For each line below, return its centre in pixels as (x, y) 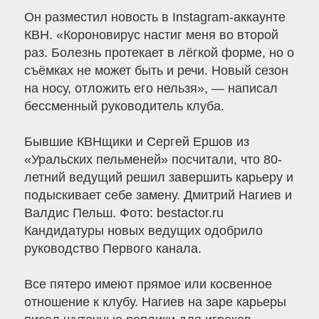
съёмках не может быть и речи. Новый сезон (156, 71)
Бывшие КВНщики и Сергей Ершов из (136, 142)
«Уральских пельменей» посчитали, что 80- (153, 160)
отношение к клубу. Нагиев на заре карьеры (155, 302)
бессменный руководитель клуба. (124, 106)
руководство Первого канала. (113, 249)
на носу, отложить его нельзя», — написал (151, 89)
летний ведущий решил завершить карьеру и (158, 178)
